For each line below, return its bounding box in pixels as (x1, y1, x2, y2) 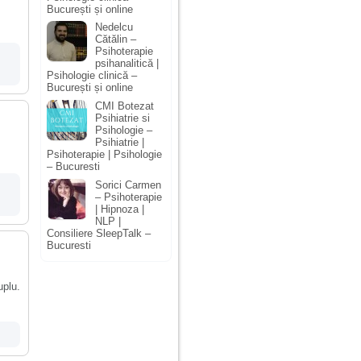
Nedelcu (95, 21, 133, 34)
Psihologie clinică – (47, 69, 137, 82)
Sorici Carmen (95, 178, 161, 191)
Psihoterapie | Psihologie (47, 147, 162, 160)
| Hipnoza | (95, 202, 144, 215)
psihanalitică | (95, 57, 159, 70)
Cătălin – (95, 33, 136, 46)
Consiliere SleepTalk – (47, 226, 151, 239)
